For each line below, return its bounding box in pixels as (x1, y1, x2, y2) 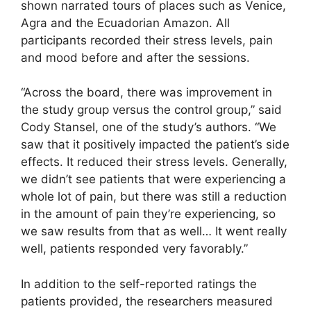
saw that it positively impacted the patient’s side (21, 137, 289, 151)
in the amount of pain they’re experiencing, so (21, 207, 276, 221)
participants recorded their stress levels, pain (21, 33, 273, 47)
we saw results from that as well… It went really (21, 224, 287, 238)
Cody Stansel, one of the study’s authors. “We (21, 120, 276, 134)
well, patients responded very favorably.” (21, 242, 248, 255)
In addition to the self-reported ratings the (21, 276, 257, 291)
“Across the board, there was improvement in (21, 85, 272, 99)
